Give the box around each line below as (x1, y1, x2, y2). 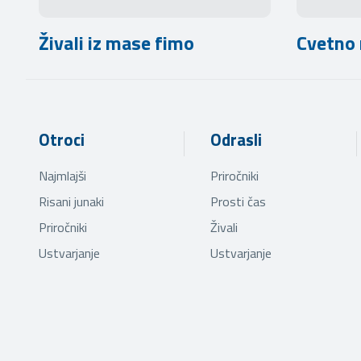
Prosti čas (210, 191, 267, 211)
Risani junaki (39, 191, 104, 211)
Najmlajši (39, 165, 86, 185)
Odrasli (210, 127, 263, 153)
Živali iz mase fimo (39, 27, 194, 57)
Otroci (39, 127, 85, 153)
